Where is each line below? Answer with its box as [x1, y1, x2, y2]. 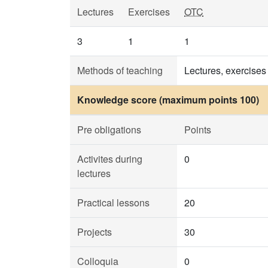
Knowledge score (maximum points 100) [77, 93, 259, 106]
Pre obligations [77, 123, 141, 136]
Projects [77, 225, 112, 239]
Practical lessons [77, 196, 150, 209]
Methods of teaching [77, 63, 163, 77]
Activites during [77, 152, 142, 166]
